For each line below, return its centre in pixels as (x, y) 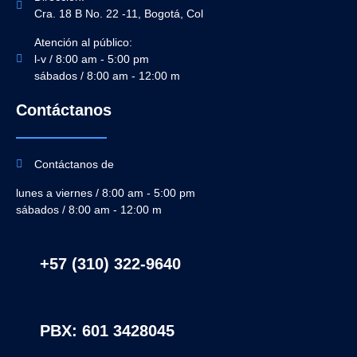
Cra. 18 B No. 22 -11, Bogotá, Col (118, 13)
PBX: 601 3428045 (107, 330)
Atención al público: (83, 42)
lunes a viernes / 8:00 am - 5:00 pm (106, 192)
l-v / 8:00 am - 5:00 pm (91, 59)
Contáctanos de (74, 164)
